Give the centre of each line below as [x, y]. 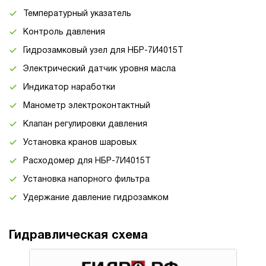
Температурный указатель [77, 14]
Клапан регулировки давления [85, 124]
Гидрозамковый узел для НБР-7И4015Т [103, 50]
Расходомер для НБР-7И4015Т [87, 161]
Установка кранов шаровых [80, 142]
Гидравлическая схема [78, 235]
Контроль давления [64, 32]
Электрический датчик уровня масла [99, 69]
